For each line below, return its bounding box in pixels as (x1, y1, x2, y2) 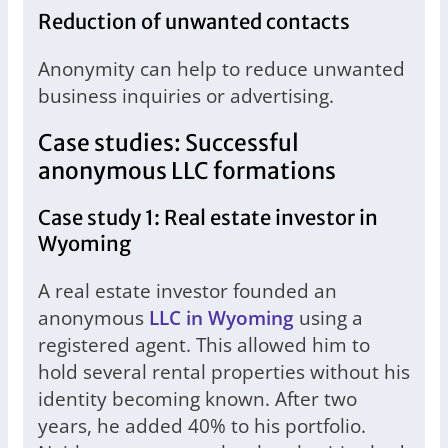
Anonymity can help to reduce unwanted (38, 55, 405, 83)
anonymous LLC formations (38, 157, 336, 186)
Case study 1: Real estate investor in (38, 205, 378, 232)
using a (294, 304, 363, 332)
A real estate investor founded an (38, 277, 337, 305)
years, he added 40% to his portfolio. (38, 412, 366, 440)
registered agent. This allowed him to (38, 331, 370, 359)
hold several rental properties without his (38, 358, 410, 386)
